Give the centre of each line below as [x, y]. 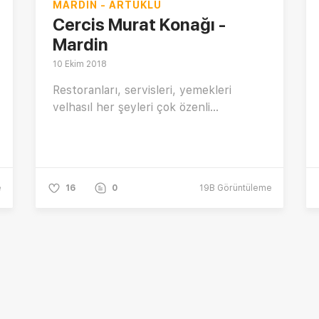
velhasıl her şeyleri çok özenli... [136, 108]
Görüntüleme [244, 188]
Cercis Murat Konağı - [139, 25]
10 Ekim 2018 [80, 64]
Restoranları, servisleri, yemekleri [142, 90]
